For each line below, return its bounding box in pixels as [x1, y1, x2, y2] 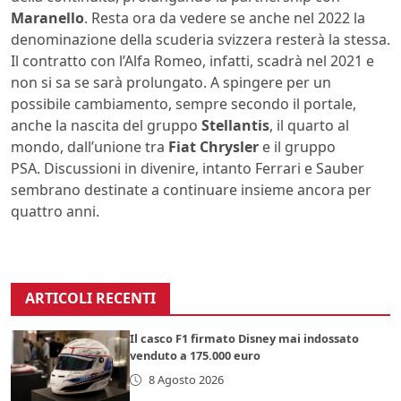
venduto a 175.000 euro [130, 347, 261, 364]
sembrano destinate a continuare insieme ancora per [11, 180, 371, 200]
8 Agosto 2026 [148, 371, 224, 388]
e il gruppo [259, 137, 336, 158]
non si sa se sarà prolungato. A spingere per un [11, 73, 331, 93]
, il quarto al [269, 115, 349, 136]
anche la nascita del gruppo [11, 115, 201, 136]
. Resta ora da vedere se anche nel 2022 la [84, 8, 365, 29]
